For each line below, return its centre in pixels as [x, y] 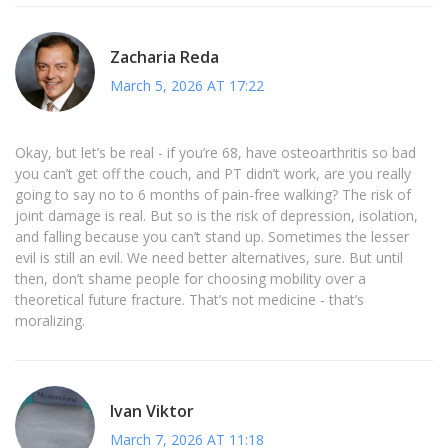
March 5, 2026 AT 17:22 [187, 85]
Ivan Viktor [152, 410]
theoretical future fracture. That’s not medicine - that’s [189, 300]
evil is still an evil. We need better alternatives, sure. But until [209, 258]
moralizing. [50, 321]
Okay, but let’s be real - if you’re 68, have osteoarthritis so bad [215, 153]
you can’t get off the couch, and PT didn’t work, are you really [213, 174]
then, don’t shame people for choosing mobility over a [190, 279]
